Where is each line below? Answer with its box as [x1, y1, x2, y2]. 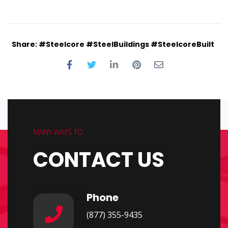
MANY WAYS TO [33, 127, 83, 137]
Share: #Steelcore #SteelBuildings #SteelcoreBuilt [11, 39, 214, 49]
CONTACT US [33, 146, 164, 174]
